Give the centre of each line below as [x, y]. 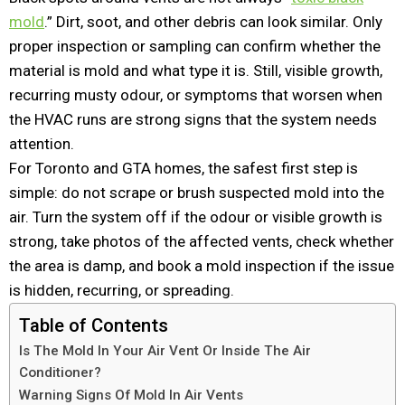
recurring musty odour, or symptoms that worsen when [196, 95]
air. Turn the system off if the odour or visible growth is [196, 217]
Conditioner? [60, 372]
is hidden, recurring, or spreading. [122, 290]
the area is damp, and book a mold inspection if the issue [202, 266]
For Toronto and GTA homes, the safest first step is [184, 168]
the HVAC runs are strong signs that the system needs [193, 119]
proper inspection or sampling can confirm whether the [195, 46]
